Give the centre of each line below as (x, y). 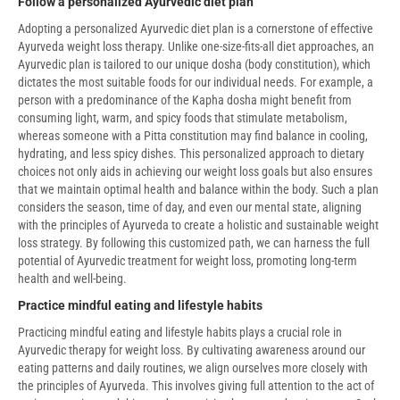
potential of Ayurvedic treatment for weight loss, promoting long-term (187, 260)
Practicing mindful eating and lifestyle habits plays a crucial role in (180, 332)
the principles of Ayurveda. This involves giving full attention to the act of (196, 385)
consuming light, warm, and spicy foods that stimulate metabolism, (183, 117)
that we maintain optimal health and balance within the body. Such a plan (198, 189)
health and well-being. (72, 278)
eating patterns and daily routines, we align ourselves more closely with (193, 367)
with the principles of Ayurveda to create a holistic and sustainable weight (198, 225)
